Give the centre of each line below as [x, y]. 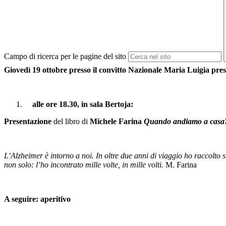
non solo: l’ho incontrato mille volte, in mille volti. [84, 165]
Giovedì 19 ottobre [36, 70]
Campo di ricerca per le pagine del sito [65, 56]
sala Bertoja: [112, 104]
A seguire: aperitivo [38, 199]
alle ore [45, 104]
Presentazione [28, 122]
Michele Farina [116, 122]
